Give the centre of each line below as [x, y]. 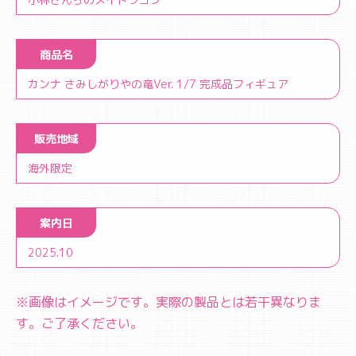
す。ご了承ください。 [79, 323]
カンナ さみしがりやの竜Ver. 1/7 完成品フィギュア [158, 84]
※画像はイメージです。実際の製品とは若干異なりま [168, 302]
